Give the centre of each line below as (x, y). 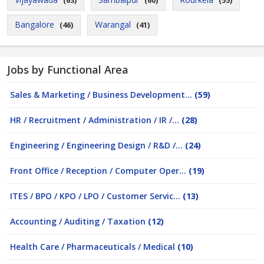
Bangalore (34, 24)
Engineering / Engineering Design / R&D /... (98, 145)
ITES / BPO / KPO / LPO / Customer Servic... (96, 196)
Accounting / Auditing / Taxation (79, 221)
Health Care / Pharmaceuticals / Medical (94, 247)
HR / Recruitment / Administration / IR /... (96, 120)
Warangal (113, 24)
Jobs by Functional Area (68, 70)
